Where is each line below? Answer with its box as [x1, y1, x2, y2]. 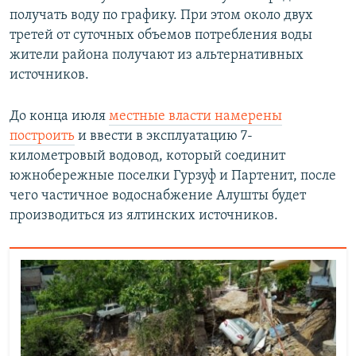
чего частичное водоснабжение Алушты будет [10, 188, 306, 204]
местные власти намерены [109, 109, 282, 125]
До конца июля [10, 109, 109, 125]
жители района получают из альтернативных [10, 48, 304, 64]
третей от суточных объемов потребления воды [10, 28, 312, 44]
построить [10, 129, 75, 145]
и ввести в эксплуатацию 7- [75, 129, 253, 145]
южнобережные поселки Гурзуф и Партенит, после [10, 168, 336, 184]
